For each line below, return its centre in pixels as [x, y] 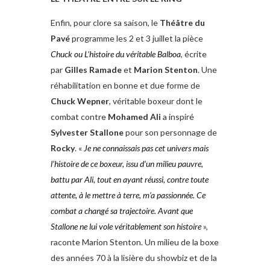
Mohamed [128, 117]
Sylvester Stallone [87, 133]
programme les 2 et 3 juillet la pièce [137, 39]
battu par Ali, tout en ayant [97, 180]
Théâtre [176, 23]
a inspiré [177, 117]
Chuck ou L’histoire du [87, 54]
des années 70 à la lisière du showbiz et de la [134, 258]
